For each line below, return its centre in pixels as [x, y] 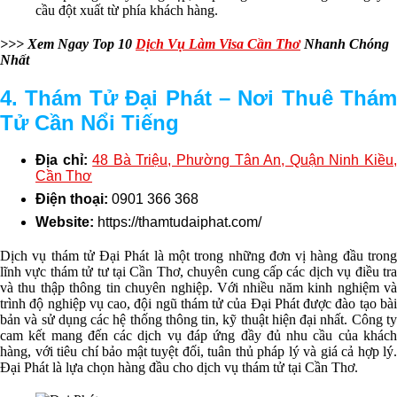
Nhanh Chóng [345, 43]
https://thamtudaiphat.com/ [179, 222]
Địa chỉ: [64, 160]
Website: [66, 222]
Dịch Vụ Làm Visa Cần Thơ [218, 43]
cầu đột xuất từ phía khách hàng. [127, 11]
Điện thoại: [74, 199]
